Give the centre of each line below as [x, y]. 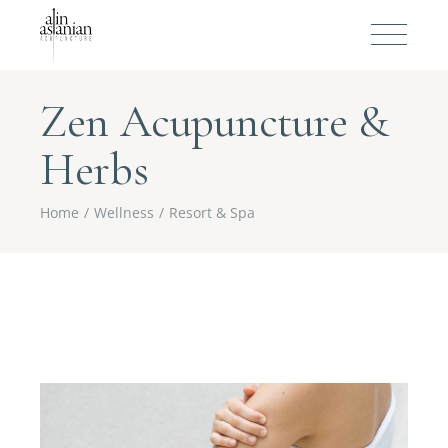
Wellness [124, 212]
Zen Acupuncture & [214, 121]
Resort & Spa [212, 212]
